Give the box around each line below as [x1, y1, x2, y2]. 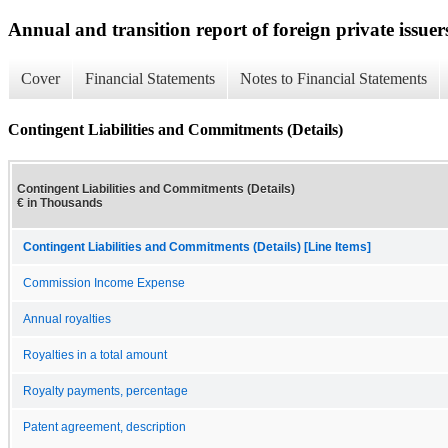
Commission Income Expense [23, 276, 185, 289]
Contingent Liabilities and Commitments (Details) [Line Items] [23, 240, 371, 253]
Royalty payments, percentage [23, 384, 188, 397]
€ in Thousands [17, 195, 103, 210]
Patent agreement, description [23, 420, 186, 433]
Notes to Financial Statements [240, 70, 427, 88]
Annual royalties [23, 312, 111, 325]
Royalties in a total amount [23, 348, 167, 361]
